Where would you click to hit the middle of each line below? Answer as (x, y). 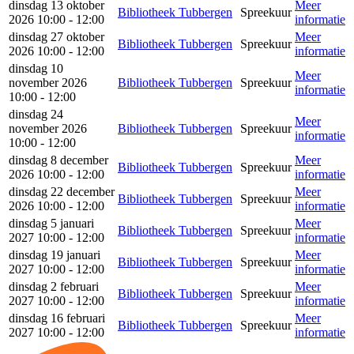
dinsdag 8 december (58, 160)
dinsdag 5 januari (51, 223)
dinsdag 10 (36, 68)
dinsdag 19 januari (55, 255)
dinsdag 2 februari (54, 286)
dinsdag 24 (36, 114)
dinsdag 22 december (62, 192)
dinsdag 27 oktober (56, 37)
